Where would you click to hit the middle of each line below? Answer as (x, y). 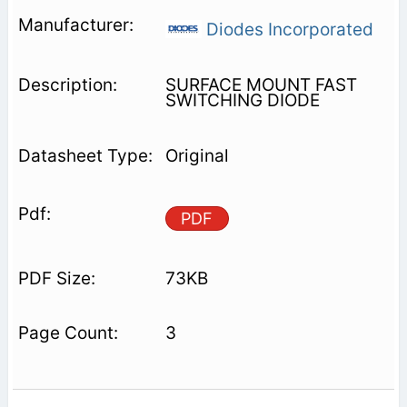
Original (197, 155)
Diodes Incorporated (287, 29)
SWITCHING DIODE (242, 100)
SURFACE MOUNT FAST (261, 84)
